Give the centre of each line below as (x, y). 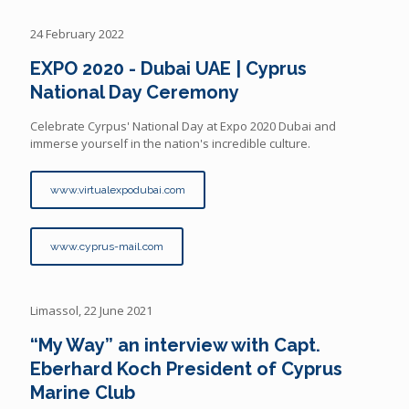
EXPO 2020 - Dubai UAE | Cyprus (168, 68)
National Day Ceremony (135, 92)
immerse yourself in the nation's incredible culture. (170, 143)
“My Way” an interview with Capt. (175, 345)
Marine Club (83, 392)
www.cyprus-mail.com (107, 246)
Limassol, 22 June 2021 (91, 310)
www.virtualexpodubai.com (118, 189)
